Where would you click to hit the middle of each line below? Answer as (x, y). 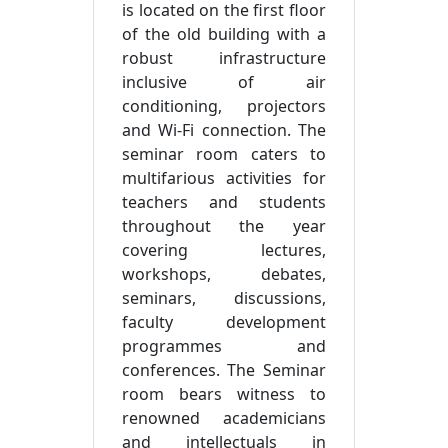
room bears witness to (224, 394)
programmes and (224, 346)
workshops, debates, (224, 274)
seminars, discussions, (224, 298)
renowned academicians (224, 418)
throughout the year (224, 226)
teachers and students (224, 202)
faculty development (224, 322)
